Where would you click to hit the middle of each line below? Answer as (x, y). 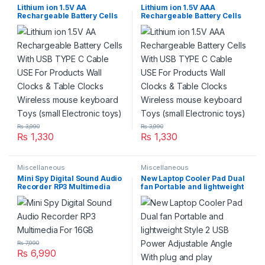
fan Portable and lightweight (193, 186)
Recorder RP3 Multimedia (64, 186)
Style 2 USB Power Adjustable (194, 195)
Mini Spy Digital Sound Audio (70, 178)
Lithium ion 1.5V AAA (178, 7)
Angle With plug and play (186, 203)
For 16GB (33, 195)
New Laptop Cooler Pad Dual (193, 178)
